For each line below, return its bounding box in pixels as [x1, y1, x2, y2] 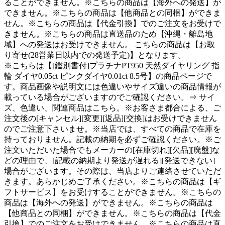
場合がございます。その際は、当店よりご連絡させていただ [4, 166, 221, 175]
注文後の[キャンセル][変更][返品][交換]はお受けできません [4, 114, 217, 123]
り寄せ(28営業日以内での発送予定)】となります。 [4, 50, 186, 59]
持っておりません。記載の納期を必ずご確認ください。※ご [4, 135, 221, 144]
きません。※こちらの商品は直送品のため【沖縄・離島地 [4, 29, 213, 38]
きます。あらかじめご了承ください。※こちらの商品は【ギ [4, 177, 221, 186]
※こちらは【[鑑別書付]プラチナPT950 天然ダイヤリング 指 [4, 61, 219, 70]
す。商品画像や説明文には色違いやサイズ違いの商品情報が [4, 82, 221, 91]
